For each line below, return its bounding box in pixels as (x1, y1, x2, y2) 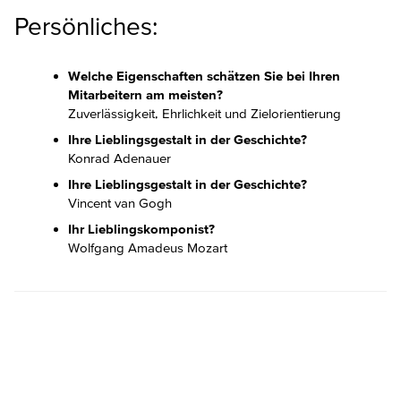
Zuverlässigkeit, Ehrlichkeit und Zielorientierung (68, 106, 341, 122)
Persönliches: (14, 12, 158, 41)
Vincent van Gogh (68, 195, 172, 211)
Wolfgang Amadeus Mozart (68, 240, 227, 256)
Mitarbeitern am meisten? (68, 87, 223, 103)
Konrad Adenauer (68, 150, 171, 166)
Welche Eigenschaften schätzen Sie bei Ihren (68, 68, 340, 84)
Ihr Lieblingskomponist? (68, 221, 215, 237)
